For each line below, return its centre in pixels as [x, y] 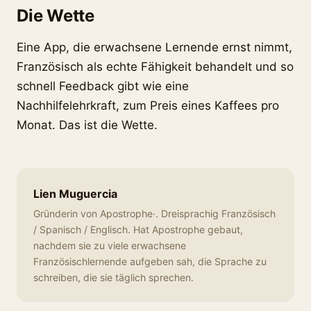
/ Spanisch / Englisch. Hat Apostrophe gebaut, [138, 229]
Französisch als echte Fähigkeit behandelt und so [155, 67]
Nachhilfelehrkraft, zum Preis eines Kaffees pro [148, 106]
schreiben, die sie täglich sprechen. [114, 277]
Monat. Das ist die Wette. [87, 125]
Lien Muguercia [75, 194]
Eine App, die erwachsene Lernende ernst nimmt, [154, 47]
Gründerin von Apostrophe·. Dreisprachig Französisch [154, 213]
